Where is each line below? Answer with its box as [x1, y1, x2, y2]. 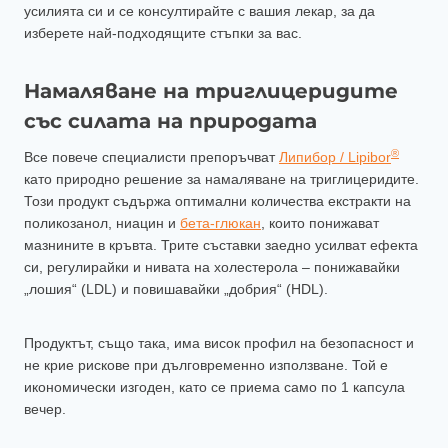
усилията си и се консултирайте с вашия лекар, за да [24, 3, 375, 20]
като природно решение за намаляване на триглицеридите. [24, 171, 419, 188]
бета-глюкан [180, 215, 261, 232]
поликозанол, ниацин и [24, 215, 180, 232]
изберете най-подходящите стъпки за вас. [24, 25, 302, 42]
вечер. [24, 401, 66, 418]
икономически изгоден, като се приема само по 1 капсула [24, 379, 405, 396]
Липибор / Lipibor [279, 149, 391, 166]
